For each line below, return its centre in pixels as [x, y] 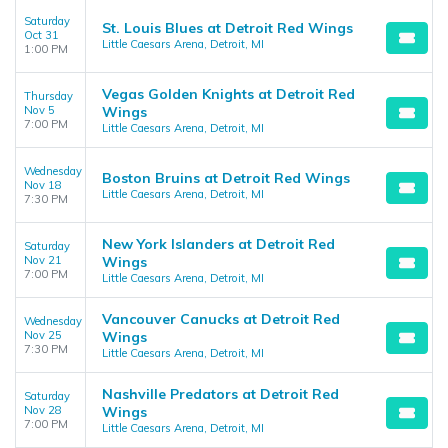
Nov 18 [43, 185]
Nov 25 [43, 335]
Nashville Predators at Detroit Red [220, 394]
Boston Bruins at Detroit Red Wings [226, 178]
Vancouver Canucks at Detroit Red [221, 319]
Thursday [48, 96]
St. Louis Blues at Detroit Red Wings [227, 28]
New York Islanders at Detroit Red [218, 244]
